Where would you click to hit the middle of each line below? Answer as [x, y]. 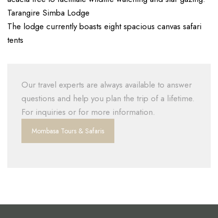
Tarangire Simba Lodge [48, 13]
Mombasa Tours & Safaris [68, 131]
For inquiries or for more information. [88, 112]
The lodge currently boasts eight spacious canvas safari [104, 27]
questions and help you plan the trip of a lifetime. [108, 99]
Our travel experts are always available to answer [107, 85]
